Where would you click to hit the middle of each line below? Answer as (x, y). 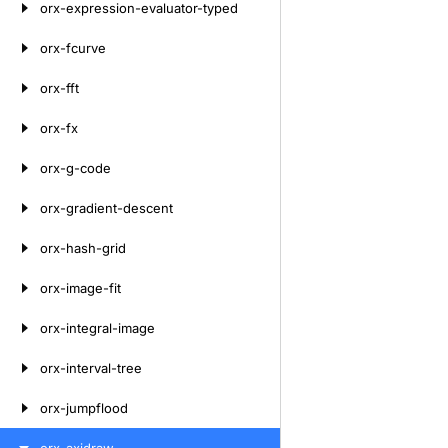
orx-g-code (75, 168)
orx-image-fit (80, 288)
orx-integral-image (97, 328)
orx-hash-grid (83, 248)
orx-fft (59, 88)
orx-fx (59, 128)
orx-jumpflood (84, 408)
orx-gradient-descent (106, 208)
